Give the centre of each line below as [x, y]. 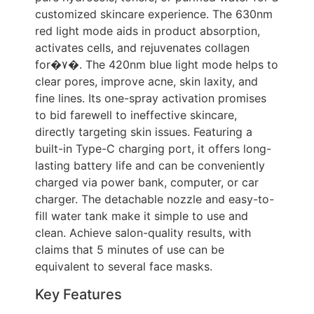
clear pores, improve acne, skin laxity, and [146, 81]
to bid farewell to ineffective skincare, [136, 115]
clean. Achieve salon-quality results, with [143, 232]
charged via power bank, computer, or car [147, 182]
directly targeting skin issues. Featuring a [144, 131]
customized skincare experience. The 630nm [154, 14]
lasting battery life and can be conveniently [150, 165]
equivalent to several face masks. [124, 266]
